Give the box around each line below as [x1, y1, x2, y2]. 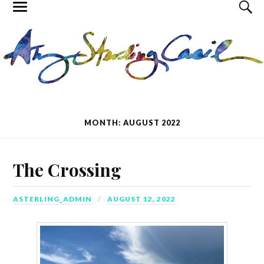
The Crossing [13, 157, 122, 181]
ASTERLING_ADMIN [13, 194, 93, 203]
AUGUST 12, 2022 [107, 194, 176, 203]
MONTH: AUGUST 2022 [84, 118, 180, 128]
